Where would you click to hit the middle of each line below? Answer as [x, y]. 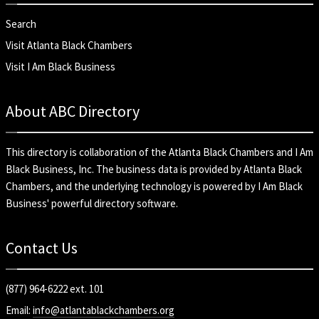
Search [21, 23]
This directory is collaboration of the [87, 152]
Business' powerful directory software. [92, 203]
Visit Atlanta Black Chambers [69, 45]
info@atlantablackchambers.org [104, 310]
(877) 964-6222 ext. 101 [55, 288]
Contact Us [42, 247]
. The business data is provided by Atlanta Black [197, 169]
